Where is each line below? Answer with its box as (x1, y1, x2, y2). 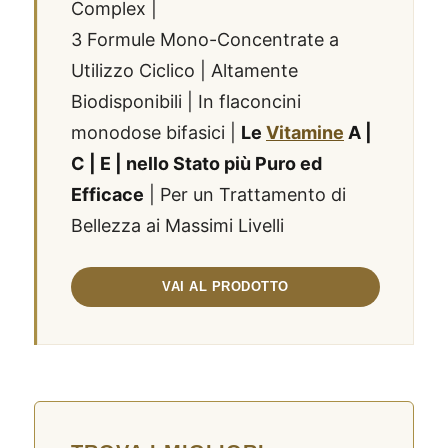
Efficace (71, 184, 144, 206)
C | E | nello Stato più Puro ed (71, 153, 322, 175)
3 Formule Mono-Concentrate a (71, 29, 339, 51)
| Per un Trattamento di (144, 184, 346, 206)
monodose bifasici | (71, 122, 241, 144)
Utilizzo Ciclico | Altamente (71, 60, 298, 82)
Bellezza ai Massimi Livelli (71, 215, 284, 237)
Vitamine (266, 122, 344, 144)
